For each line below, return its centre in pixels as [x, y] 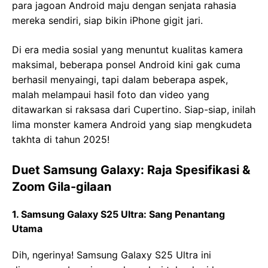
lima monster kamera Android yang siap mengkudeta [132, 124]
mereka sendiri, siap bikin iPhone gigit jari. [107, 20]
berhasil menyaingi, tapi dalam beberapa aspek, [120, 80]
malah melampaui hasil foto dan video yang [111, 95]
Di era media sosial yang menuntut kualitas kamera [127, 50]
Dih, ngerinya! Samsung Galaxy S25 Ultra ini [112, 255]
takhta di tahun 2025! [61, 139]
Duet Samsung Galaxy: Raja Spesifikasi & [131, 170]
